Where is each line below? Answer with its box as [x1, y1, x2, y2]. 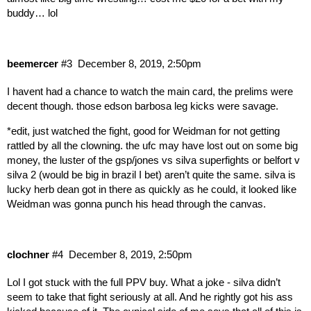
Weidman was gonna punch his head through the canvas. [7, 197, 266, 210]
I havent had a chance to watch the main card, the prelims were [7, 85, 293, 97]
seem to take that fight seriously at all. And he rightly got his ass [7, 291, 293, 303]
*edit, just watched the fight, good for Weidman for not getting [7, 124, 280, 137]
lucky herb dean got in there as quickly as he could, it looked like [7, 183, 296, 195]
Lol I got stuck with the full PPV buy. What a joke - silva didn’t [7, 276, 280, 289]
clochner [7, 249, 49, 261]
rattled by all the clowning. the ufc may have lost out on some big [7, 139, 298, 151]
